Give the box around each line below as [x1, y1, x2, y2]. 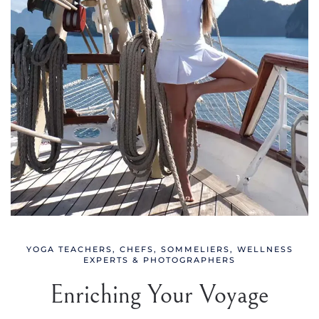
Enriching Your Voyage [50, 280, 269, 310]
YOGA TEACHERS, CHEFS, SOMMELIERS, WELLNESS [26, 244, 293, 255]
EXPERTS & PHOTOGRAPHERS [83, 255, 236, 266]
